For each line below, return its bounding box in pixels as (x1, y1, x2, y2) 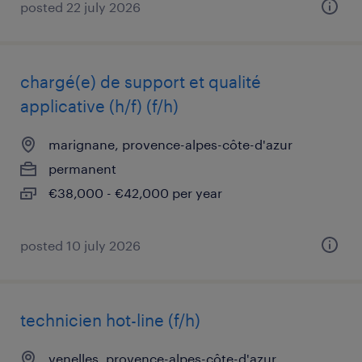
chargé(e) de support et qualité (20, 72, 261, 91)
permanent (48, 161, 116, 176)
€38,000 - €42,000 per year (48, 185, 222, 200)
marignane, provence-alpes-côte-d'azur (48, 137, 293, 152)
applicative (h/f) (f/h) (20, 96, 179, 116)
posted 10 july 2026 (20, 238, 141, 253)
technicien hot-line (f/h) (20, 310, 200, 330)
